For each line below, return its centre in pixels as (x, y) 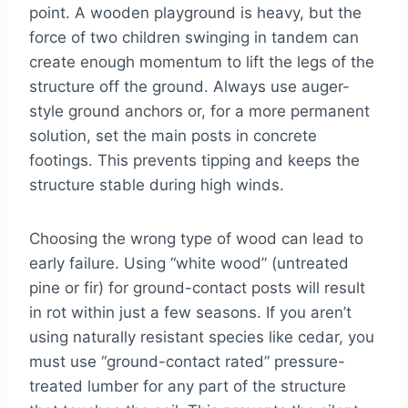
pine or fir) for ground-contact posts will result (197, 288)
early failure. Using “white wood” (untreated (189, 264)
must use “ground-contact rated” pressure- (187, 362)
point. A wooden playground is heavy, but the (195, 13)
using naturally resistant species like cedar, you (202, 337)
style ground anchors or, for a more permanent (199, 112)
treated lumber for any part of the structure (188, 387)
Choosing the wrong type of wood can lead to (196, 239)
